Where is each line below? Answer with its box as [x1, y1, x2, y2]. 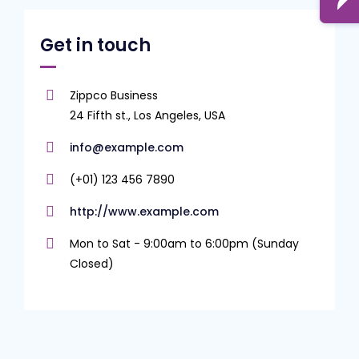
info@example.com [70, 139, 184, 155]
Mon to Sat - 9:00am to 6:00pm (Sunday [70, 235, 299, 252]
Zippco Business [70, 87, 158, 103]
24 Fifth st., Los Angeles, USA [70, 107, 225, 123]
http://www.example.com [70, 203, 219, 220]
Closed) [70, 255, 114, 272]
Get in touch [40, 32, 151, 58]
